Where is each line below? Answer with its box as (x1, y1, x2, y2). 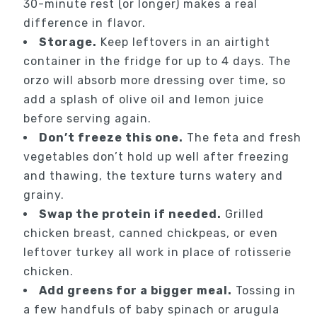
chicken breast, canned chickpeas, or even (23, 226, 278, 241)
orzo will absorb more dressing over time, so (23, 74, 286, 88)
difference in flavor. (23, 16, 146, 30)
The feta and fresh (183, 131, 301, 145)
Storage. (38, 35, 97, 50)
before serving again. (23, 112, 151, 126)
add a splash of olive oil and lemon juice (23, 93, 264, 107)
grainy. (23, 188, 64, 202)
